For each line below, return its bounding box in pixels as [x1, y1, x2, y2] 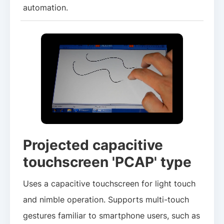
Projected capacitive [23, 135, 163, 153]
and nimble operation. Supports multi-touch [23, 194, 189, 205]
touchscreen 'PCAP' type [23, 152, 192, 170]
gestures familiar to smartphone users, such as [23, 210, 200, 221]
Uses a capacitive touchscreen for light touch [23, 178, 196, 189]
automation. [23, 2, 68, 13]
